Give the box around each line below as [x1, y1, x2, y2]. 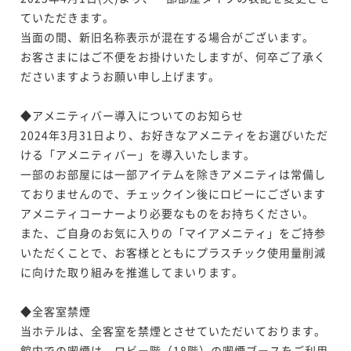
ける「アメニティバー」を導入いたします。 [20, 146, 255, 162]
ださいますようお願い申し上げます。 [20, 67, 220, 84]
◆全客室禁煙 [20, 302, 91, 319]
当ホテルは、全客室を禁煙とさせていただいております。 [20, 322, 326, 338]
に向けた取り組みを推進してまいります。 [20, 263, 244, 280]
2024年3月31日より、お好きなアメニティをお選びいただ [20, 126, 328, 143]
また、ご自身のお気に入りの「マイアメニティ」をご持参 [20, 224, 326, 241]
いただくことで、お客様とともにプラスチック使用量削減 [20, 244, 326, 260]
